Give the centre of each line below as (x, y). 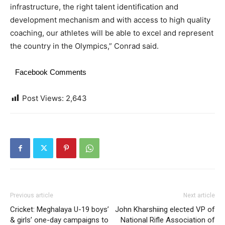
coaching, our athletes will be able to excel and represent (112, 33)
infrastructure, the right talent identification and (94, 7)
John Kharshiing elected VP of (165, 209)
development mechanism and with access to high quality (110, 20)
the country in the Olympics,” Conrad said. (84, 46)
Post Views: (43, 98)
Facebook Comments (51, 72)
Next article (199, 195)
